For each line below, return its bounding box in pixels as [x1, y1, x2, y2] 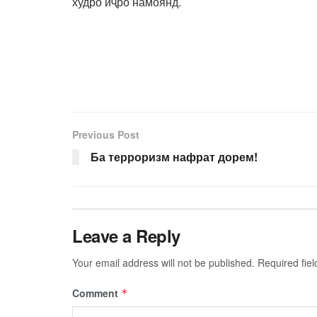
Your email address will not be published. [72, 255, 255, 270]
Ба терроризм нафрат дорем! [91, 148, 258, 165]
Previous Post [72, 127, 139, 142]
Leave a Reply [72, 223, 180, 248]
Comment [72, 285, 121, 300]
